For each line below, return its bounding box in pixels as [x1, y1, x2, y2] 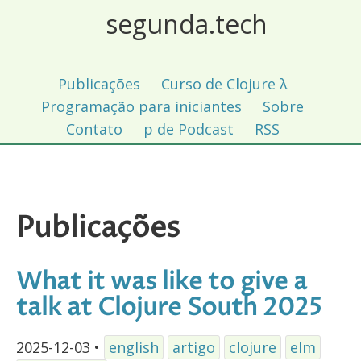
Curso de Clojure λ [160, 74, 288, 93]
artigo [172, 338, 215, 358]
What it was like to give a [16, 266, 307, 300]
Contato [65, 119, 122, 139]
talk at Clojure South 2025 [16, 292, 322, 326]
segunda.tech [106, 6, 268, 41]
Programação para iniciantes [41, 97, 242, 116]
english [109, 338, 159, 358]
